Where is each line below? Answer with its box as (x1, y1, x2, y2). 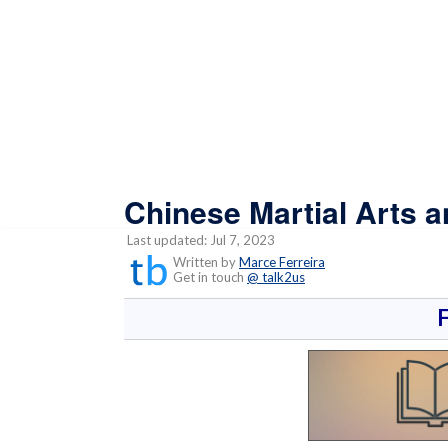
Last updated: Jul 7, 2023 (124, 231, 275, 248)
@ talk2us (247, 268, 305, 285)
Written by (170, 253, 239, 270)
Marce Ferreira (239, 253, 325, 270)
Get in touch (164, 268, 247, 285)
